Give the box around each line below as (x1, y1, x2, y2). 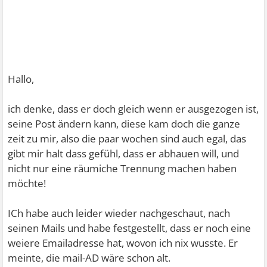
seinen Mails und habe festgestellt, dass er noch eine (8, 221, 252, 235)
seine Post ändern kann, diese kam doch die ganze (8, 117, 241, 131)
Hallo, (8, 72, 35, 86)
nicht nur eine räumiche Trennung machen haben (8, 162, 237, 175)
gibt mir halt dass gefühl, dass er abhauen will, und (8, 147, 240, 160)
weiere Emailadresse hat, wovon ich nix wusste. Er (8, 236, 238, 250)
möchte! (8, 176, 46, 190)
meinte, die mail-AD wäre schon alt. (8, 251, 171, 265)
